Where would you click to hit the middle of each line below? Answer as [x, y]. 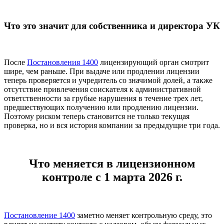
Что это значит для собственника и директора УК [112, 26]
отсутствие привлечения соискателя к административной [102, 89]
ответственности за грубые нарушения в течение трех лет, [103, 98]
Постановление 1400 [39, 215]
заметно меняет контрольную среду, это [143, 215]
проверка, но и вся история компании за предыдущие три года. [112, 125]
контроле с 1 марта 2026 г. [112, 177]
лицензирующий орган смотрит [153, 62]
